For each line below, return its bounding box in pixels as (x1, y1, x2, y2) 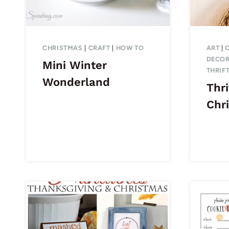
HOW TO (116, 43, 144, 52)
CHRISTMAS (42, 43, 83, 52)
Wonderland (42, 76, 110, 89)
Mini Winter (42, 59, 107, 72)
